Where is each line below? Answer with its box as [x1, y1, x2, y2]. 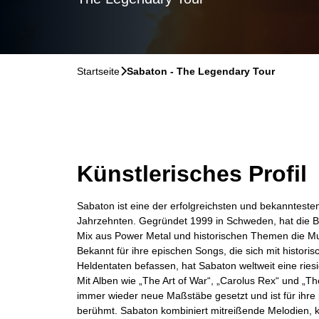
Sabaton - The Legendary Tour [127, 66, 275, 77]
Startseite [77, 66, 120, 77]
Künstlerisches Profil [77, 160, 307, 187]
